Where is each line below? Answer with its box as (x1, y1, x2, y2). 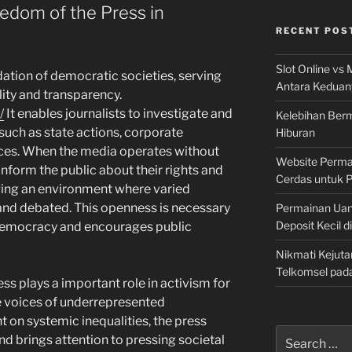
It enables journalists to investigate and (4, 106, 233, 122)
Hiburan (275, 126, 315, 139)
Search (274, 326, 313, 339)
